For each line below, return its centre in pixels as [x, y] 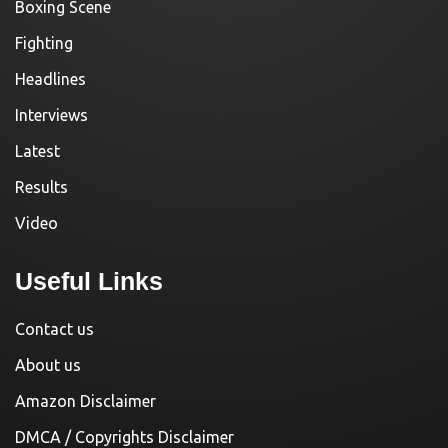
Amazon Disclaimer [85, 401]
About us [48, 365]
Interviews [51, 115]
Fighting [44, 43]
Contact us [54, 329]
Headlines [50, 79]
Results [41, 187]
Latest [37, 151]
